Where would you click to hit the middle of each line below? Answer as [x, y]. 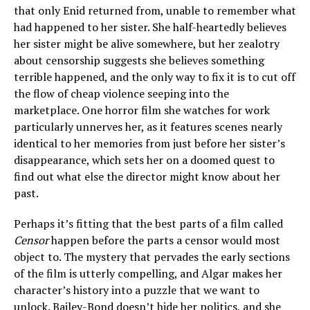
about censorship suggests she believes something [139, 60]
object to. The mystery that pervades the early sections [152, 257]
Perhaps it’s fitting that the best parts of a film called [148, 224]
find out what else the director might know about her [147, 176]
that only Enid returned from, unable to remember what [155, 10]
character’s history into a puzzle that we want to [137, 290]
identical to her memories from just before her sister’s [149, 143]
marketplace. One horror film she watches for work [142, 110]
